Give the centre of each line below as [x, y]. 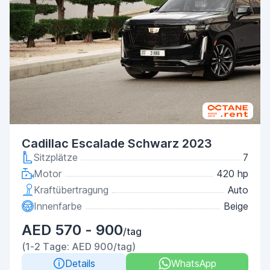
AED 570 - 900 [72, 230]
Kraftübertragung [71, 190]
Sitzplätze [56, 157]
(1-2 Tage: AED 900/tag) [79, 246]
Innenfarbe [58, 206]
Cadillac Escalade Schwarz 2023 [117, 143]
